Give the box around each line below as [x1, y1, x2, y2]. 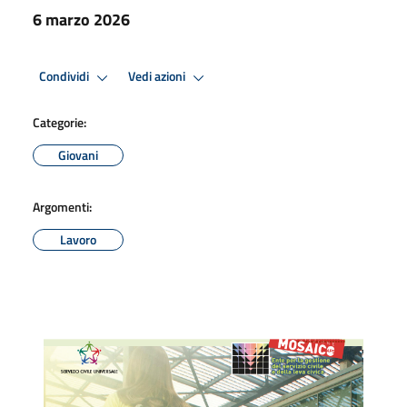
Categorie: [33, 112, 86, 132]
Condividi [39, 66, 92, 87]
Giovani [58, 144, 98, 164]
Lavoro [60, 229, 96, 249]
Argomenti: [33, 196, 92, 216]
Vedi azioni [128, 66, 188, 87]
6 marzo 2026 [33, 6, 130, 32]
